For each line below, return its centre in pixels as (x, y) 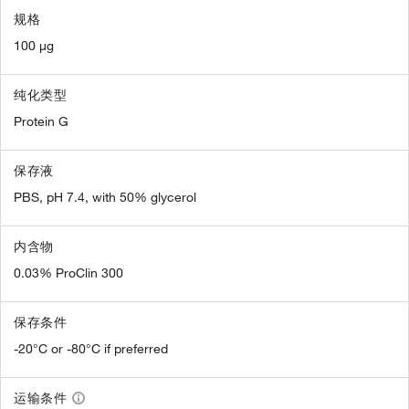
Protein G (41, 121)
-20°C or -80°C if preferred (91, 348)
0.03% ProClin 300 (68, 273)
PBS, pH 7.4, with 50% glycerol (105, 197)
